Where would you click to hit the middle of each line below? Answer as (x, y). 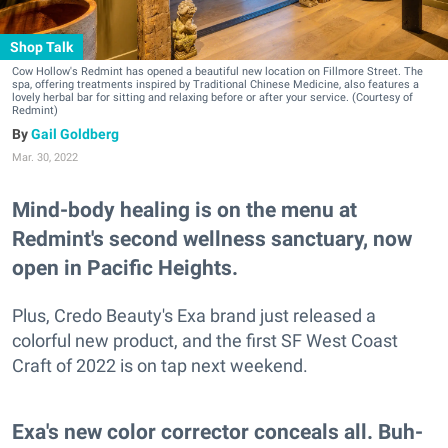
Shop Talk (41, 46)
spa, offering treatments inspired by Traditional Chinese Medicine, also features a (215, 84)
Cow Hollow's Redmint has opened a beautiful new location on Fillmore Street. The (217, 71)
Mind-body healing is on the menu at (184, 209)
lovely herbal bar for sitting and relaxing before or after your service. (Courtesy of (212, 97)
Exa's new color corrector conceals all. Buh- (217, 431)
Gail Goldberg (75, 133)
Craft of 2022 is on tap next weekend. (160, 365)
